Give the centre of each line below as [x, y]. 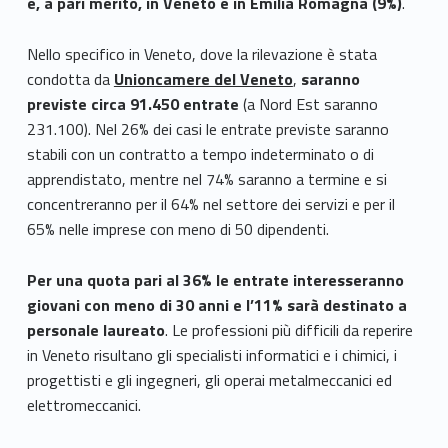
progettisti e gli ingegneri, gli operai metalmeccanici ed [209, 379]
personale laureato [95, 329]
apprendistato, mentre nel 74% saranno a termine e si [206, 179]
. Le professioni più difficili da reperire [288, 329]
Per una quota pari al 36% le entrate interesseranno [215, 279]
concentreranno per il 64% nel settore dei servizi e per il [210, 204]
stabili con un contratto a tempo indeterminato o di [200, 154]
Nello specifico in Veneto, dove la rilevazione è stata [201, 54]
